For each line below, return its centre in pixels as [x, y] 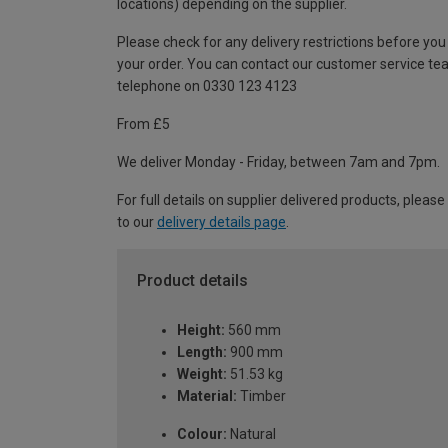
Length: [202, 352]
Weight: [202, 374]
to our [137, 221]
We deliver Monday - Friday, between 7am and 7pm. [278, 161]
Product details [192, 280]
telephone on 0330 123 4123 [207, 85]
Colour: [202, 434]
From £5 [143, 123]
